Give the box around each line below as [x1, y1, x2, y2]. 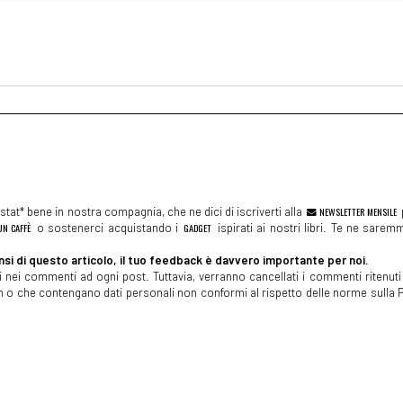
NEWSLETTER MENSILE [317, 203, 397, 219]
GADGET [184, 219, 212, 235]
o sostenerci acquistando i [32, 219, 183, 235]
